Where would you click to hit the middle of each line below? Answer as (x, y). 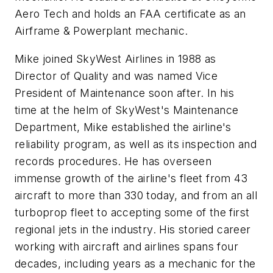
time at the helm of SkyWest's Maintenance (127, 110)
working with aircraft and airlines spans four (126, 246)
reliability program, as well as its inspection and (136, 144)
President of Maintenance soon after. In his (125, 93)
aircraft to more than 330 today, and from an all (136, 195)
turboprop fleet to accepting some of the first (132, 212)
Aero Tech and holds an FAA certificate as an (130, 14)
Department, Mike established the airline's (123, 127)
